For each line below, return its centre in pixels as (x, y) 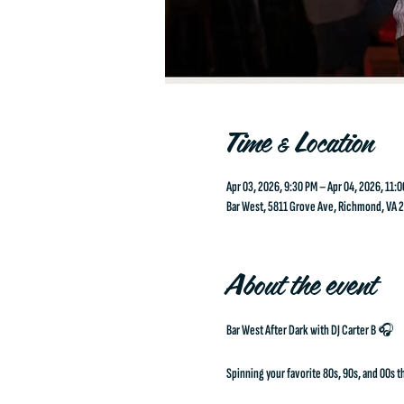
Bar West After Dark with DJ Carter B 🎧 (310, 331)
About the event (301, 289)
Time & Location (299, 147)
